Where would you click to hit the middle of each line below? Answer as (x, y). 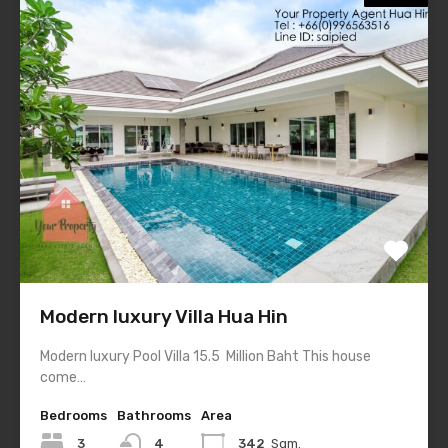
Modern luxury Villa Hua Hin (164, 317)
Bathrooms (154, 416)
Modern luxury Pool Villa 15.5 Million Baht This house (205, 357)
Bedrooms (73, 416)
